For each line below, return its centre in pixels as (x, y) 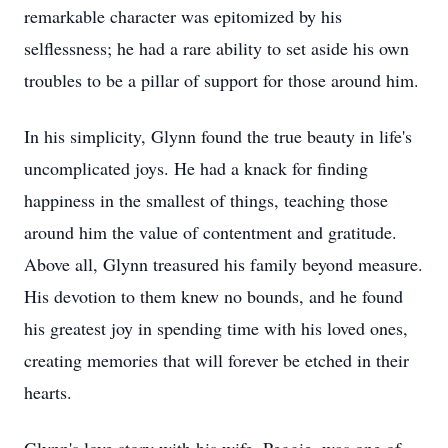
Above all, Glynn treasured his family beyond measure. (223, 264)
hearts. (48, 392)
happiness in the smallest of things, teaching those (206, 200)
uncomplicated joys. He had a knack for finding (196, 168)
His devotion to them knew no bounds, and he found (213, 296)
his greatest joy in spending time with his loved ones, (216, 328)
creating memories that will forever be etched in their (216, 360)
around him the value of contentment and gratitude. (210, 232)
